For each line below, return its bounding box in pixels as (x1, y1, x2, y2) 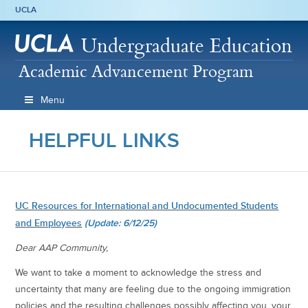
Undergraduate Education (81, 30, 293, 60)
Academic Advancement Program (19, 58, 254, 83)
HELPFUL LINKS (29, 129, 180, 152)
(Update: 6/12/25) (82, 217, 157, 228)
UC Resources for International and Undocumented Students (15, 199, 279, 211)
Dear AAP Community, (15, 242, 109, 253)
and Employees (15, 217, 82, 228)
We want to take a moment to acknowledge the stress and (15, 267, 262, 278)
